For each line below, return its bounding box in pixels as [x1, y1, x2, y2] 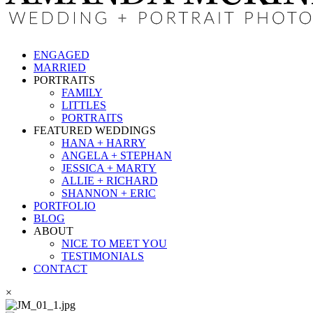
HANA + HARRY [61, 136, 146, 149]
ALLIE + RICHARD [61, 174, 158, 187]
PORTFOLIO [34, 199, 96, 212]
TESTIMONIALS [61, 249, 144, 262]
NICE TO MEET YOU [61, 237, 167, 249]
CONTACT [34, 262, 87, 275]
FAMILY [61, 86, 103, 99]
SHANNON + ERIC [61, 187, 156, 199]
